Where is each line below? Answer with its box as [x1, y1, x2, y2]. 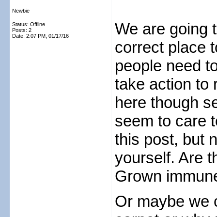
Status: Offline [12, 21, 45, 27]
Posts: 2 [12, 27, 31, 33]
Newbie [12, 8, 30, 14]
